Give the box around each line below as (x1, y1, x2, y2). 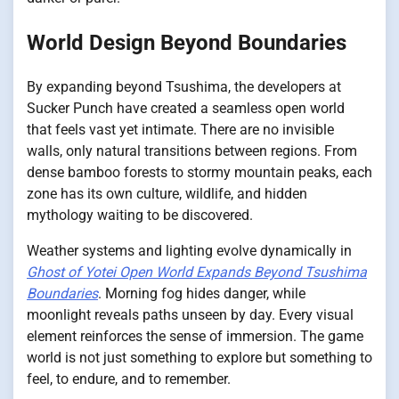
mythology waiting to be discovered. (27, 207, 253, 224)
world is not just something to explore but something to (27, 349, 372, 367)
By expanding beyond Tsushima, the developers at (27, 78, 341, 96)
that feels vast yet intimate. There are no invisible (27, 121, 334, 139)
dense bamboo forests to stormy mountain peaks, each (27, 164, 372, 182)
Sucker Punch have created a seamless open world (27, 100, 345, 118)
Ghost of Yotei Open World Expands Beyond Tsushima (27, 264, 367, 281)
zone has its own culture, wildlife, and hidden (27, 185, 307, 203)
